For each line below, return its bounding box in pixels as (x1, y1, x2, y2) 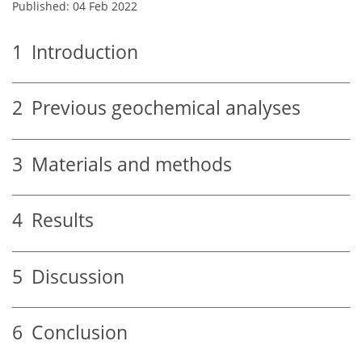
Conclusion (23, 320, 128, 346)
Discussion (23, 263, 124, 289)
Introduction (23, 39, 138, 65)
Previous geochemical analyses (23, 95, 301, 121)
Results (23, 208, 94, 234)
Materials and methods (23, 151, 232, 177)
